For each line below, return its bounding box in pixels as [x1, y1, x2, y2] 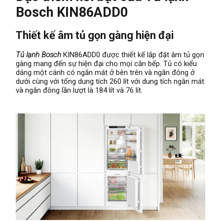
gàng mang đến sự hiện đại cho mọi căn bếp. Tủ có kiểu [16, 59, 197, 69]
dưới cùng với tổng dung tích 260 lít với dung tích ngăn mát [16, 77, 204, 86]
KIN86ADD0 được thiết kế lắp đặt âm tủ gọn [63, 50, 204, 60]
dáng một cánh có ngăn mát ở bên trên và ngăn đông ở [16, 68, 195, 77]
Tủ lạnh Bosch [16, 50, 63, 60]
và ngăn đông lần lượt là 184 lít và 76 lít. [16, 86, 143, 95]
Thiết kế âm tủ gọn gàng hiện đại [16, 29, 174, 42]
